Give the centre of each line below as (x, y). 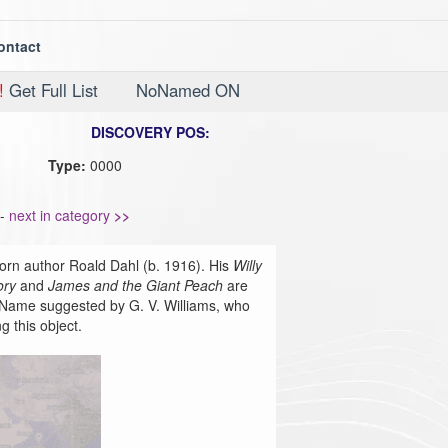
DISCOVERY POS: (151, 132)
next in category (61, 215)
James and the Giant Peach (135, 285)
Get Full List (51, 90)
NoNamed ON (188, 90)
